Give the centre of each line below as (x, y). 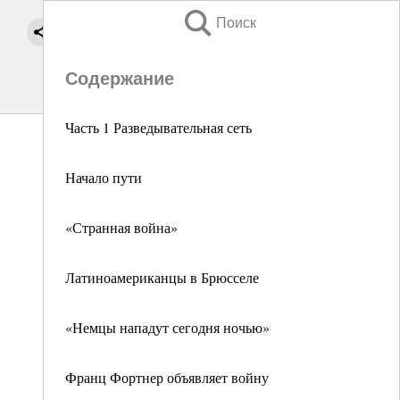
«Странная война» (121, 227)
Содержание (120, 79)
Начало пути (104, 177)
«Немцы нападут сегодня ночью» (167, 327)
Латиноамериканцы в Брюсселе (162, 277)
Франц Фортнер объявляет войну (167, 377)
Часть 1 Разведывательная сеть (158, 127)
